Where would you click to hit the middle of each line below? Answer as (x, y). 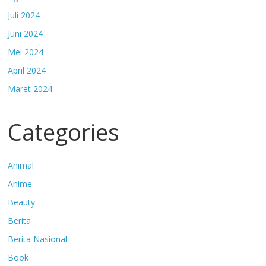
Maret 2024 (30, 89)
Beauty (22, 202)
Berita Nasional (38, 239)
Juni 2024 (26, 34)
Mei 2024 (26, 52)
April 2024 (27, 71)
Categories (64, 132)
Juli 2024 (24, 15)
